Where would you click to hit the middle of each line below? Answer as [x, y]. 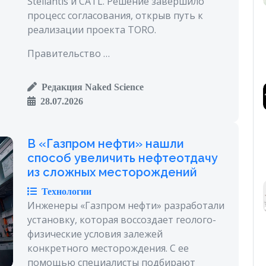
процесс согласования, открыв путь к [115, 15]
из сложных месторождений [112, 172]
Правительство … [69, 53]
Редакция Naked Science [90, 86]
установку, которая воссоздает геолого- [122, 219]
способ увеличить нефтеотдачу [123, 158]
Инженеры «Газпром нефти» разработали [126, 205]
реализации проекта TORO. [92, 29]
